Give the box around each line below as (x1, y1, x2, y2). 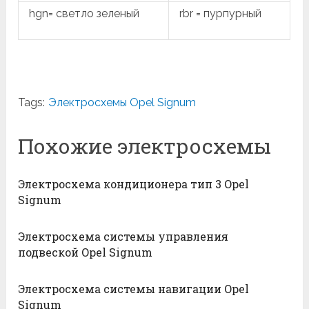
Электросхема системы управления (18, 229, 229, 244)
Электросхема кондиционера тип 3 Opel (18, 177, 250, 192)
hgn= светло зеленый (29, 7, 140, 21)
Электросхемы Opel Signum (48, 96, 197, 110)
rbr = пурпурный (179, 7, 262, 21)
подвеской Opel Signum (18, 245, 153, 260)
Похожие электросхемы (18, 132, 272, 160)
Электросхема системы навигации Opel (18, 281, 250, 297)
